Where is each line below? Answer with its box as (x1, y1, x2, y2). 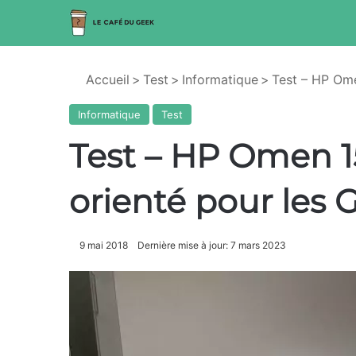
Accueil (82, 72, 130, 87)
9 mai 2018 (79, 239, 128, 251)
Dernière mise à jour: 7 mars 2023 (137, 239, 286, 251)
